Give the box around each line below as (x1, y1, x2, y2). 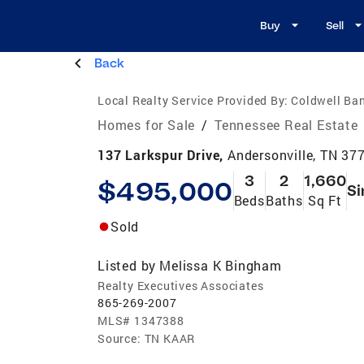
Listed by (97, 256, 157, 274)
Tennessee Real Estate (214, 115, 358, 133)
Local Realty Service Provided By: (97, 92, 288, 108)
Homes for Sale (97, 115, 196, 133)
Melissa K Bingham (159, 256, 282, 274)
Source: (97, 330, 141, 346)
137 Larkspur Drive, (97, 145, 227, 163)
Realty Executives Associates (97, 277, 264, 293)
